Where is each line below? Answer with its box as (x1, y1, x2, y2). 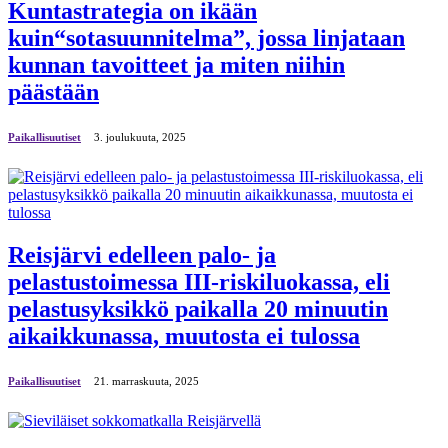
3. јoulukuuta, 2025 (94, 131, 186, 144)
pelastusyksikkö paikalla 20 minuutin (8, 296, 388, 323)
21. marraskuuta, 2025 (94, 375, 199, 388)
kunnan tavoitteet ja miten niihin (8, 52, 345, 79)
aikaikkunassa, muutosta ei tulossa (8, 323, 360, 350)
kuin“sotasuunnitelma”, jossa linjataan (8, 25, 405, 52)
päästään (8, 79, 99, 106)
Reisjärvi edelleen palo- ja (8, 242, 276, 269)
